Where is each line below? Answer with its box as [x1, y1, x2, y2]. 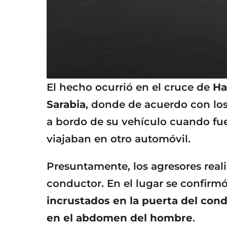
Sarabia [47, 98, 86, 110]
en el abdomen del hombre [47, 211, 193, 224]
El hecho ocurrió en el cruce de [47, 81, 213, 93]
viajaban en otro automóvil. [47, 132, 191, 145]
